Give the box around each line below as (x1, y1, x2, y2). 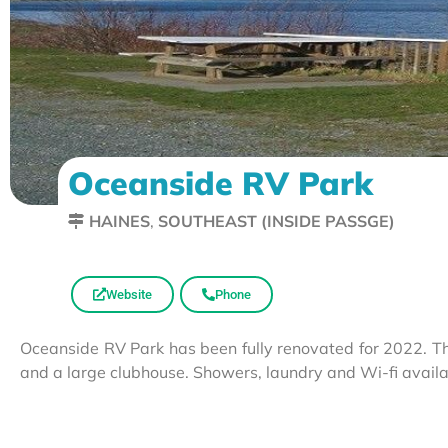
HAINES (89, 210, 150, 231)
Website (106, 286, 152, 302)
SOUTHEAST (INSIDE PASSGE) (158, 210, 395, 231)
